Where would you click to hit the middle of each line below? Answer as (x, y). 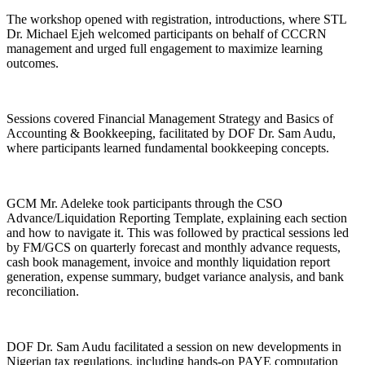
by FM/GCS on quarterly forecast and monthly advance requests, (174, 247)
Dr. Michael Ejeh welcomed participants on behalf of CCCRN (167, 33)
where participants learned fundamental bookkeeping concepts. (168, 147)
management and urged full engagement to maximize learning (165, 48)
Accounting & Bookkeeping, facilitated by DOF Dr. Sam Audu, (171, 133)
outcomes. (33, 63)
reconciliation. (43, 291)
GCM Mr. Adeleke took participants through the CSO (145, 203)
